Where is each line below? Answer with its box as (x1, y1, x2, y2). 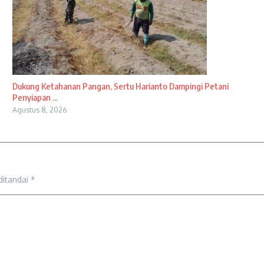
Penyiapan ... (12, 92, 58, 103)
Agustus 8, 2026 (12, 105, 67, 115)
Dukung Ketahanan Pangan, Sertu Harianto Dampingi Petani (12, 81, 229, 92)
